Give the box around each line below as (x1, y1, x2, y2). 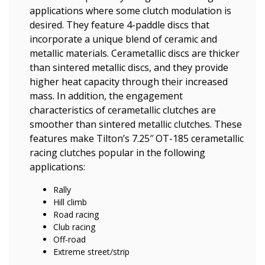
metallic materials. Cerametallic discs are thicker (30, 47, 240, 60)
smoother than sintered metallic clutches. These (30, 118, 242, 131)
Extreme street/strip (53, 246, 130, 257)
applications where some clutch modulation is (30, 4, 231, 17)
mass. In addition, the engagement (30, 89, 183, 102)
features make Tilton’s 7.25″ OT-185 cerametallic (30, 132, 244, 145)
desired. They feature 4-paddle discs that (30, 18, 209, 31)
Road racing (53, 209, 99, 220)
